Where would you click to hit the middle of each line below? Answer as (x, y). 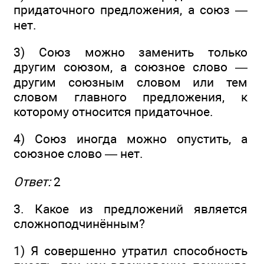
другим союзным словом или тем (131, 82)
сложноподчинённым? (79, 224)
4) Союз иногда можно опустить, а (131, 139)
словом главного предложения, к (131, 97)
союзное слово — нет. (78, 154)
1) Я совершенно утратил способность (131, 251)
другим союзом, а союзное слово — (131, 67)
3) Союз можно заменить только (131, 52)
